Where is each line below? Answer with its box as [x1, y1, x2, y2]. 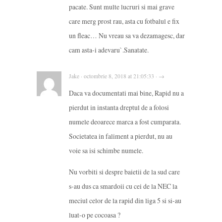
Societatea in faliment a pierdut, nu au [69, 131, 172, 141]
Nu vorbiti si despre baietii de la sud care [69, 166, 180, 176]
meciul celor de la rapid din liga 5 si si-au [69, 195, 181, 205]
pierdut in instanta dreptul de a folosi [69, 102, 169, 112]
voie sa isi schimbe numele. [69, 145, 143, 155]
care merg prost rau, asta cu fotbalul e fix [69, 16, 179, 26]
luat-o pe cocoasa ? [69, 210, 120, 220]
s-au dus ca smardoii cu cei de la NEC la [69, 181, 177, 191]
